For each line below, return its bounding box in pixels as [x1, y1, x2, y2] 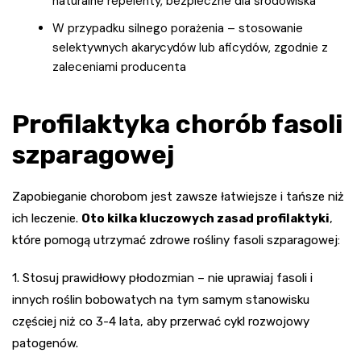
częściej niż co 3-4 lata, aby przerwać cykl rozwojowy [12, 314, 309, 330]
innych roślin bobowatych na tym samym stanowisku [12, 293, 309, 308]
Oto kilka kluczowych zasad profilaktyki [81, 211, 330, 226]
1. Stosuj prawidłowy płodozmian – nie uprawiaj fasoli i [12, 271, 313, 286]
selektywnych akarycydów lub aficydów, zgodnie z [52, 39, 328, 56]
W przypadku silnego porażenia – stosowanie [52, 20, 303, 37]
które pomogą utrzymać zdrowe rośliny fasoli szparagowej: [12, 233, 340, 248]
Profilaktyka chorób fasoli [12, 109, 342, 140]
